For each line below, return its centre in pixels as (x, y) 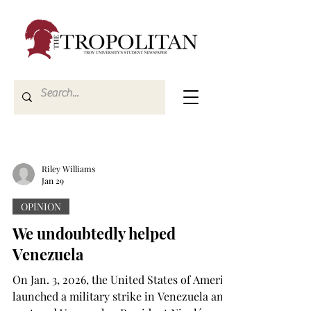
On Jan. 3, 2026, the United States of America (124, 279)
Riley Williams (68, 168)
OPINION (41, 207)
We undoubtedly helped (94, 233)
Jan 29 (53, 180)
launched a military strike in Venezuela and (121, 296)
